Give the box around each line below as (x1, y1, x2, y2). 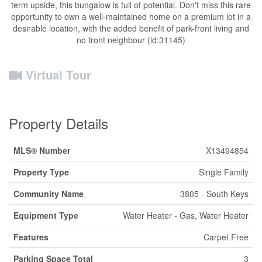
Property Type (13, 166, 69, 178)
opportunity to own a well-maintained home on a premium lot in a (11, 11, 251, 23)
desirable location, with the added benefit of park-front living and (13, 22, 249, 35)
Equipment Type (13, 209, 78, 222)
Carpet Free (204, 231, 249, 243)
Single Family (199, 166, 249, 178)
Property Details (9, 113, 108, 134)
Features (13, 231, 49, 243)
